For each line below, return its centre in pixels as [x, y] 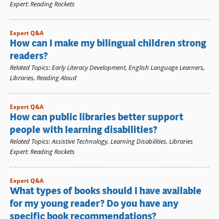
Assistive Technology [80, 142]
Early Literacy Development [89, 68]
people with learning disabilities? [84, 130]
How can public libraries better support [97, 117]
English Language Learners [166, 68]
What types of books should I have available [106, 191]
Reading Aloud [57, 78]
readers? [29, 56]
